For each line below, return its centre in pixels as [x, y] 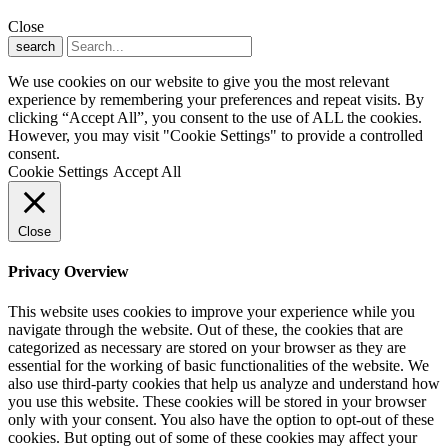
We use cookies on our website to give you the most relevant [198, 82]
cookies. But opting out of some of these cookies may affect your [212, 437]
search [35, 47]
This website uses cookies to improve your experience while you [211, 311]
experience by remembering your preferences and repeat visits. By [216, 100]
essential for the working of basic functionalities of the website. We [218, 365]
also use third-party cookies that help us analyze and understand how [224, 383]
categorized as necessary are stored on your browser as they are [207, 347]
